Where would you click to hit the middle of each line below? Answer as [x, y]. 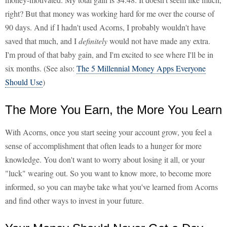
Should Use [24, 82]
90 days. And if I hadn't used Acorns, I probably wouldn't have [105, 27]
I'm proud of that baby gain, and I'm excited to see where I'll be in [109, 55]
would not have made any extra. [160, 41]
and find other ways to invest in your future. [74, 201]
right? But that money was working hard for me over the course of [110, 14]
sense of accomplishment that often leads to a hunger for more [103, 146]
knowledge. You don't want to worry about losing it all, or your [105, 160]
